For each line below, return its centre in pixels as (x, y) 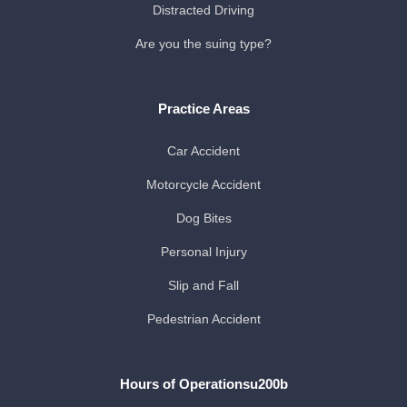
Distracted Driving (203, 10)
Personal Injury (203, 252)
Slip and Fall (203, 286)
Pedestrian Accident (203, 319)
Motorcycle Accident (203, 185)
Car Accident (203, 151)
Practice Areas (203, 109)
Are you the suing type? (203, 44)
